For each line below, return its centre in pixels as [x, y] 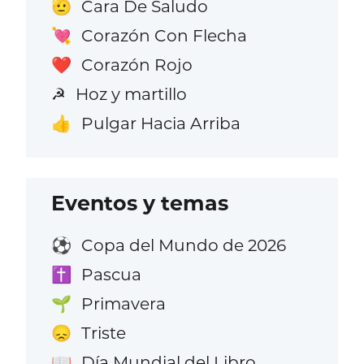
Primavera [123, 303]
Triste [103, 332]
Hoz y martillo [131, 94]
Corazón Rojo [136, 64]
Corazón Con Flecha [164, 35]
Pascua [111, 274]
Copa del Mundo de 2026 [183, 245]
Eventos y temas [140, 204]
